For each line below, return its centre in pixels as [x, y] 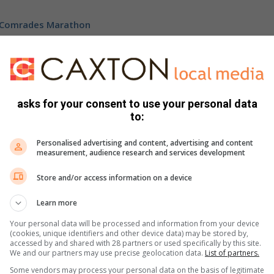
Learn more [57, 203]
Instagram [70, 165]
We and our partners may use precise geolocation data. [107, 253]
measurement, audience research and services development [141, 153]
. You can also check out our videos [172, 165]
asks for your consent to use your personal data [137, 104]
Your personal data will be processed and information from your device [135, 224]
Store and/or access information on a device [114, 177]
